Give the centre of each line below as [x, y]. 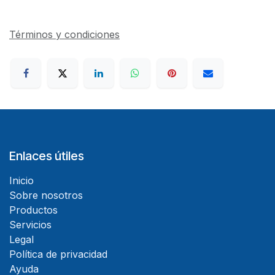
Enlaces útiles [47, 156]
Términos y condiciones [64, 34]
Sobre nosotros [46, 196]
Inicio [21, 181]
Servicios [30, 225]
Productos [33, 210]
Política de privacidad [58, 254]
